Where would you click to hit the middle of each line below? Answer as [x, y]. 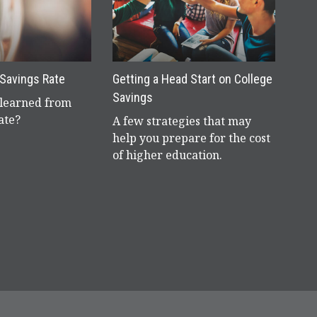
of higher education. [167, 155]
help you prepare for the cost [191, 138]
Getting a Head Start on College [192, 79]
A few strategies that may [182, 121]
